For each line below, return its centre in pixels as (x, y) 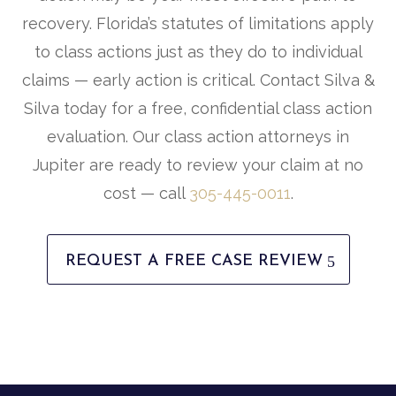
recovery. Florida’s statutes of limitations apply (198, 24)
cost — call (146, 194)
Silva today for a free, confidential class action (198, 109)
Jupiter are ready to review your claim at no (198, 165)
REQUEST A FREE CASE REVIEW (194, 262)
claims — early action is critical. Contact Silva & (198, 80)
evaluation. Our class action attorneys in (198, 137)
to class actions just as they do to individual (198, 52)
